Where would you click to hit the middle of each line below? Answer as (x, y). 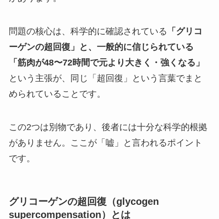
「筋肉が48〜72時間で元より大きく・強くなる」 (106, 63)
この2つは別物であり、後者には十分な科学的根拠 (108, 127)
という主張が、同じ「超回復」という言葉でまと (105, 78)
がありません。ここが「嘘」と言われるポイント (105, 142)
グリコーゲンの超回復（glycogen (84, 202)
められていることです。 (57, 94)
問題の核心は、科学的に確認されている (88, 32)
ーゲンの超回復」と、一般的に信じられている (101, 47)
